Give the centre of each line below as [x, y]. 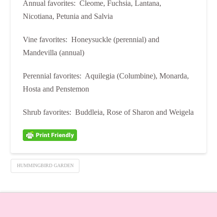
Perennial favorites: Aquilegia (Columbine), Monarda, [106, 76]
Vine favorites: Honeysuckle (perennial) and [91, 40]
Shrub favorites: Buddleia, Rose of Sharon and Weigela [108, 112]
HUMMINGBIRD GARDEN [45, 166]
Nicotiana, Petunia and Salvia [68, 16]
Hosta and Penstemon [56, 89]
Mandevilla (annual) [54, 53]
